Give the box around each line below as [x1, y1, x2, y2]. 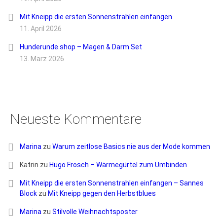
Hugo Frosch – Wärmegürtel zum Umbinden [49, 161, 187, 169]
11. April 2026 [20, 25, 62, 33]
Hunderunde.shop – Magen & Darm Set [20, 43, 142, 51]
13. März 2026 [20, 55, 64, 63]
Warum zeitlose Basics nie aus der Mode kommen [52, 143, 210, 151]
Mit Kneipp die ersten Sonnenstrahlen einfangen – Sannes [20, 179, 204, 187]
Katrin [20, 161, 38, 169]
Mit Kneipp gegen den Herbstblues [48, 189, 156, 198]
